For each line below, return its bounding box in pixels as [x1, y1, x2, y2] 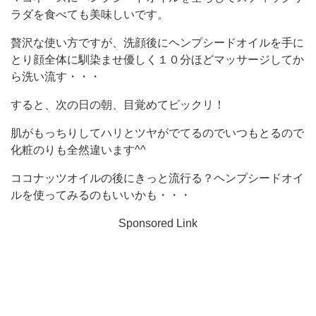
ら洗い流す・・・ [11, 70, 101, 83]
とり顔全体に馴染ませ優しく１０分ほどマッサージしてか [11, 53, 304, 66]
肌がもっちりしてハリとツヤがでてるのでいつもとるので [11, 126, 304, 139]
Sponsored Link [119, 217, 197, 229]
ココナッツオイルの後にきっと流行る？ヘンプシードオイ [11, 171, 304, 184]
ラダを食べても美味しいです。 [11, 8, 169, 20]
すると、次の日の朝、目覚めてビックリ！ [11, 98, 225, 111]
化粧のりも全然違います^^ [11, 143, 146, 156]
